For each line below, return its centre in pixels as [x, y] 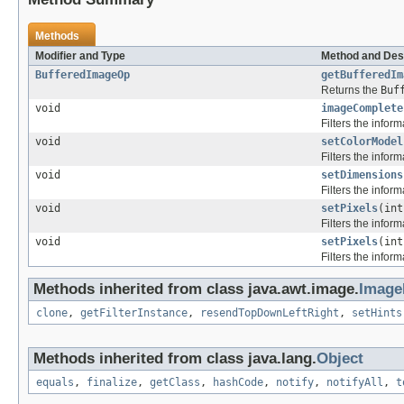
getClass [175, 383]
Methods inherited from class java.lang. [175, 359]
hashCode [238, 383]
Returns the [351, 91]
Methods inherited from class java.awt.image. [196, 289]
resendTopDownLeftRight [270, 313]
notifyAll [355, 383]
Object [340, 359]
